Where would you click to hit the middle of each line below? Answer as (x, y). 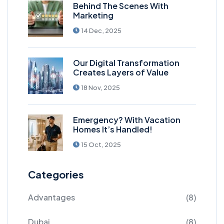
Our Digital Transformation (126, 62)
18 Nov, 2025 (100, 87)
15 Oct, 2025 (101, 144)
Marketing (93, 15)
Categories (56, 174)
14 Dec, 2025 (101, 30)
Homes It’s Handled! (113, 129)
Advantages (51, 197)
